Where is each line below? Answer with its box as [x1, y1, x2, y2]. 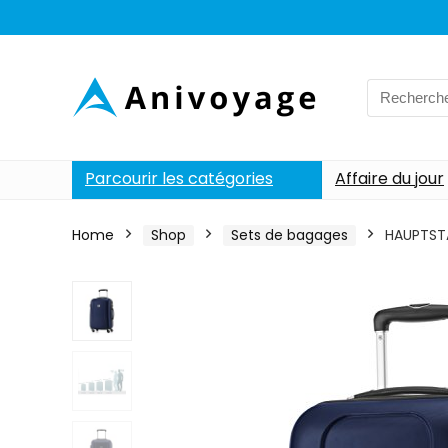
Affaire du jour [335, 167, 444, 190]
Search [366, 78, 418, 100]
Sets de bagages [231, 225, 348, 245]
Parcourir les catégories [85, 167, 273, 190]
